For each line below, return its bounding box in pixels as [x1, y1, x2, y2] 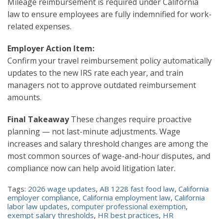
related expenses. [7, 21, 71, 32]
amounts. [7, 91, 42, 103]
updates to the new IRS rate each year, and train [7, 67, 183, 78]
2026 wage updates [28, 183, 96, 194]
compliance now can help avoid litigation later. [7, 162, 175, 174]
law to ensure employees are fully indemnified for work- [7, 8, 212, 20]
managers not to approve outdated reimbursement [7, 79, 196, 90]
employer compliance [7, 192, 79, 202]
